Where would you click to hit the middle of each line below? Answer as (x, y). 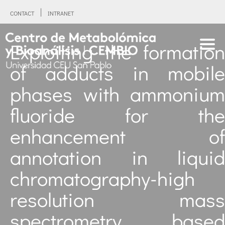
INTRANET (61, 13)
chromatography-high (102, 178)
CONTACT (22, 13)
